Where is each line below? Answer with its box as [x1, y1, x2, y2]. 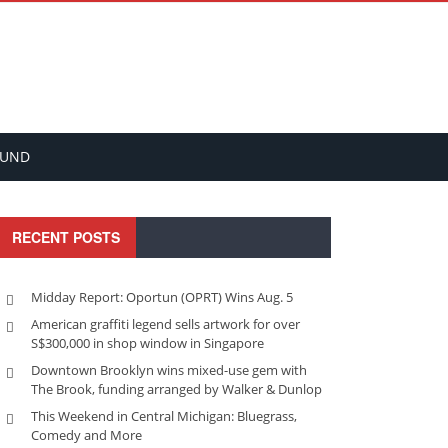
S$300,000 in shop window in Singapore [31, 334, 264, 352]
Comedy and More [31, 426, 142, 444]
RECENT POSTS [12, 227, 120, 247]
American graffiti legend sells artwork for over [31, 315, 300, 333]
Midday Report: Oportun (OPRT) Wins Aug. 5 [31, 288, 293, 306]
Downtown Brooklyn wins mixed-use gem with [31, 361, 307, 379]
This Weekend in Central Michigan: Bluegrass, [31, 407, 297, 425]
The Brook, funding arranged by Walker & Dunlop [31, 380, 322, 398]
